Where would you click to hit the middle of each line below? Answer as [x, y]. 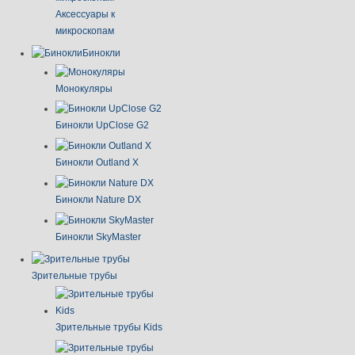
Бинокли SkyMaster [98, 237]
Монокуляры [84, 88]
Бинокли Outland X [97, 163]
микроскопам [85, 31]
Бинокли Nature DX [98, 200]
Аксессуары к [85, 15]
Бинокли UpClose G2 [102, 126]
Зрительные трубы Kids [109, 328]
